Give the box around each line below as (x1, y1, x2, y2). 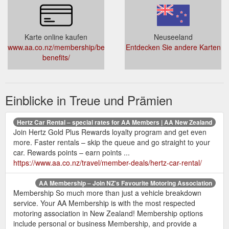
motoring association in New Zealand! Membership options (13, 208, 203, 218)
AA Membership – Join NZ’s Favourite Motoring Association (39, 178, 212, 188)
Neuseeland (153, 32, 193, 42)
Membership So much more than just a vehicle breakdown (13, 188, 201, 198)
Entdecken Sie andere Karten (125, 42, 221, 52)
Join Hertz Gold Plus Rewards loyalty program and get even (13, 127, 207, 137)
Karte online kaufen (25, 32, 87, 42)
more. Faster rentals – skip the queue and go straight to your (13, 137, 210, 147)
